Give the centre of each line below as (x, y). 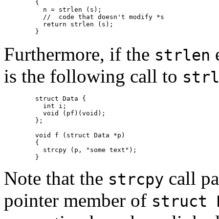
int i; (20, 106)
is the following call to (93, 76)
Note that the (56, 178)
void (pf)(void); (20, 113)
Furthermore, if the (79, 54)
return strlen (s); (20, 24)
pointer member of (78, 200)
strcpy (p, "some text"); (20, 150)
